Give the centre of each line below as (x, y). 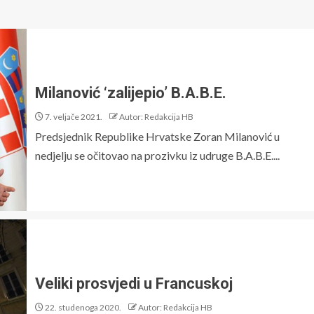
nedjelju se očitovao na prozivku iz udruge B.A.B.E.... (157, 155)
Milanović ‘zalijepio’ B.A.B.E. (131, 93)
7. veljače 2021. (73, 116)
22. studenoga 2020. (82, 307)
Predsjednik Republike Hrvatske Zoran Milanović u (157, 136)
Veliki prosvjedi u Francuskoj (134, 283)
